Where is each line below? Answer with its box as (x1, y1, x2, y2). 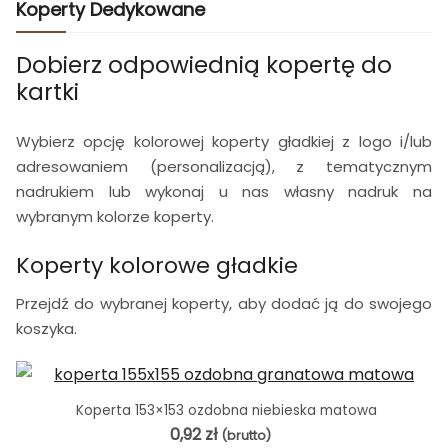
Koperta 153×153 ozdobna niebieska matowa (75, 400, 377, 420)
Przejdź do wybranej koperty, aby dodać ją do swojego (16, 292, 432, 314)
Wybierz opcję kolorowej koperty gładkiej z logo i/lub (16, 130, 432, 152)
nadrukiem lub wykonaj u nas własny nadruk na (16, 180, 432, 202)
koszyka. (16, 317, 77, 339)
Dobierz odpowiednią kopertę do (16, 48, 392, 81)
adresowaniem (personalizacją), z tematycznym (16, 155, 432, 177)
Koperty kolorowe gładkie (16, 249, 298, 281)
